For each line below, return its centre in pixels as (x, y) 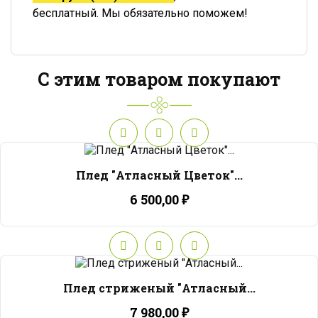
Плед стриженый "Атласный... (159, 287)
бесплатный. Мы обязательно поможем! (140, 13)
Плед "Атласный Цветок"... (159, 175)
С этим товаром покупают (159, 79)
